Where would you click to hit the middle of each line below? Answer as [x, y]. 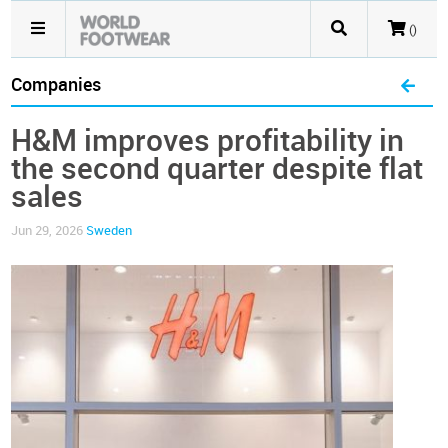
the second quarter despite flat [217, 169]
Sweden [109, 230]
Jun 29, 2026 [49, 230]
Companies [56, 85]
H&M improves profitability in [208, 141]
